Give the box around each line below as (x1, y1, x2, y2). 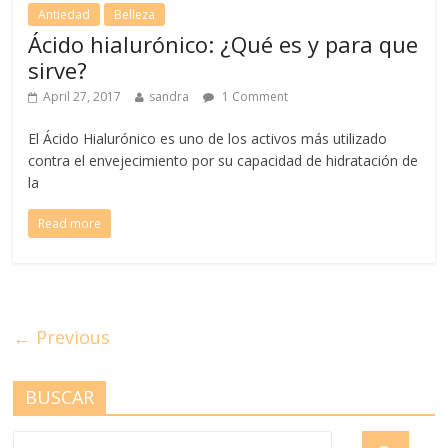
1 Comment (219, 87, 289, 105)
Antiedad (38, 5, 91, 23)
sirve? (28, 54, 88, 85)
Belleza (114, 5, 156, 23)
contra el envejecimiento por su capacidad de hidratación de (28, 150, 419, 170)
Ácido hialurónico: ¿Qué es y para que (28, 28, 419, 59)
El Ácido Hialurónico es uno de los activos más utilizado (28, 128, 388, 148)
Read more (38, 214, 102, 232)
